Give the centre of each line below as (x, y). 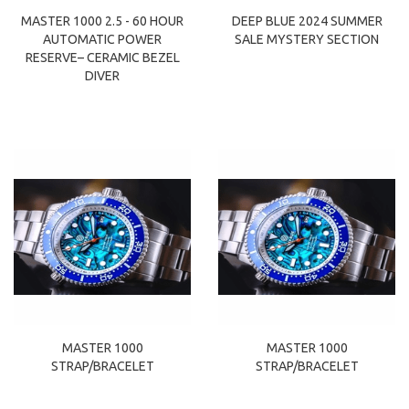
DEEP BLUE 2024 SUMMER (307, 21)
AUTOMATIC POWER (102, 40)
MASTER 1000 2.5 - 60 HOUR (102, 21)
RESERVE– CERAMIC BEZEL (102, 58)
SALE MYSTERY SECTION (307, 40)
